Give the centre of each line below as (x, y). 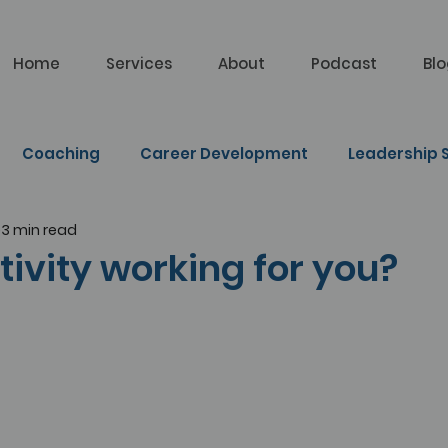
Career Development (224, 153)
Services (139, 63)
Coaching (61, 153)
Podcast (344, 63)
